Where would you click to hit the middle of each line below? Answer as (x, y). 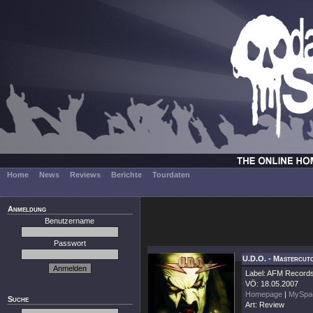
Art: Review (265, 305)
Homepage (264, 294)
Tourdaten (171, 175)
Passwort (70, 243)
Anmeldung (27, 209)
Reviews (85, 175)
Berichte (126, 175)
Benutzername (70, 221)
